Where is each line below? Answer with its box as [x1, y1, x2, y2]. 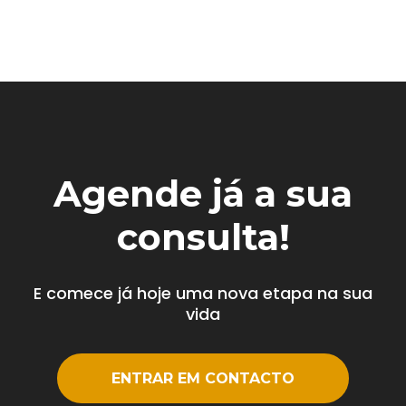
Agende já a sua [53, 170, 353, 216]
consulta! [116, 214, 290, 259]
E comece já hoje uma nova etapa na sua [34, 281, 372, 304]
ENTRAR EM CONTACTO [111, 369, 295, 387]
